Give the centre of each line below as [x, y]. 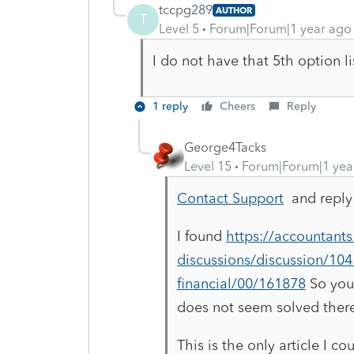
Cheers [237, 107]
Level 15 [208, 167]
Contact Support [230, 199]
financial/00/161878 [241, 284]
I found [201, 237]
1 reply [170, 107]
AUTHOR [234, 11]
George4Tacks [225, 148]
